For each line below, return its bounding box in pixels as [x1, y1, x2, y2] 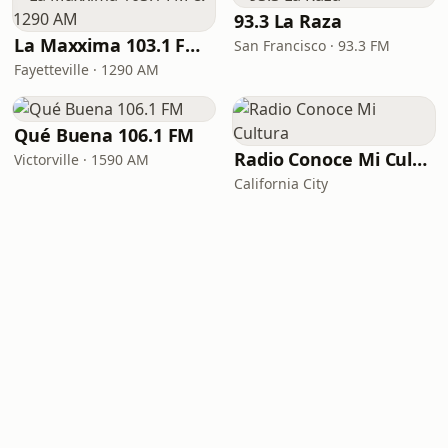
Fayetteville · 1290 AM [14, 60, 159, 79]
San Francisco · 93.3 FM [234, 36, 390, 55]
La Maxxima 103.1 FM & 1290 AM [185, 33, 201, 57]
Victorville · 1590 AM [14, 150, 149, 169]
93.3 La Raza [234, 9, 342, 33]
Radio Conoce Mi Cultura [412, 147, 428, 171]
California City [234, 174, 328, 193]
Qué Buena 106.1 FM [14, 123, 195, 147]
